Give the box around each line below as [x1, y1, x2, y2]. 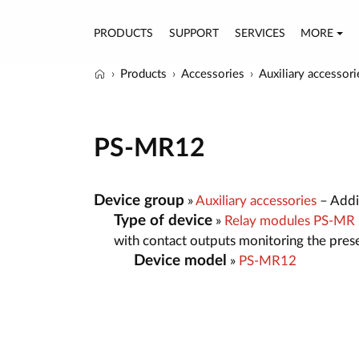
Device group [94, 192, 184, 208]
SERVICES [234, 27, 285, 39]
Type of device [114, 212, 212, 228]
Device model [134, 252, 227, 268]
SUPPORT [168, 27, 219, 39]
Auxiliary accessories [196, 193, 317, 208]
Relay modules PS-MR [224, 213, 355, 228]
